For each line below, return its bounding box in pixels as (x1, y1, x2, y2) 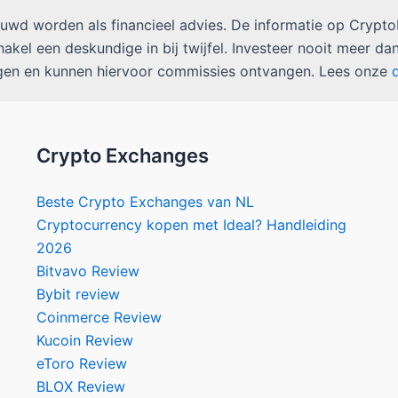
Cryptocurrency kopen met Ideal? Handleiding (36, 216, 346, 235)
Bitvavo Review (36, 262, 139, 281)
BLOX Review (36, 378, 125, 396)
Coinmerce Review (36, 308, 162, 327)
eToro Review (36, 354, 127, 373)
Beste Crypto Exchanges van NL (36, 193, 254, 211)
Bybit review (36, 285, 120, 304)
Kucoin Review (36, 331, 133, 350)
